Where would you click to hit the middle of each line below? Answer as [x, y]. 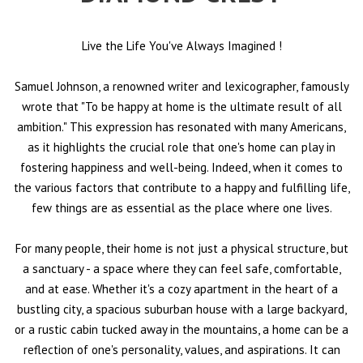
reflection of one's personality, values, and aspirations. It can [181, 349]
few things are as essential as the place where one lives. [181, 207]
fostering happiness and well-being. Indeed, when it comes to [181, 167]
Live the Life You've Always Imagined [180, 45]
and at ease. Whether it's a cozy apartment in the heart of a [181, 288]
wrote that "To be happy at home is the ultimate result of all [181, 106]
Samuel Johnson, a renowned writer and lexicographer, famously [181, 86]
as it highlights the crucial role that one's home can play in [181, 147]
